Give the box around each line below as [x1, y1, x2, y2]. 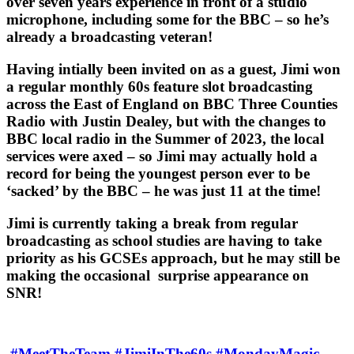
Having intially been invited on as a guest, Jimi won [6, 60, 341, 77]
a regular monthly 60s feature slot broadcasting [6, 77, 317, 95]
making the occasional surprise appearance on [6, 266, 309, 284]
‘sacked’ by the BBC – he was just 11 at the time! [6, 182, 321, 199]
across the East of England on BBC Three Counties [6, 95, 337, 112]
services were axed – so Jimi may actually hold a [6, 147, 318, 164]
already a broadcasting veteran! [6, 28, 213, 46]
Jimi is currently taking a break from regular [6, 214, 298, 232]
